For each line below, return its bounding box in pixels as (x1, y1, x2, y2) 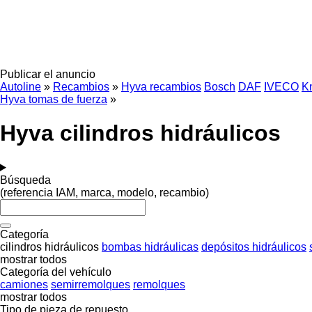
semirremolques (51, 278, 130, 290)
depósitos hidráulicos (201, 240, 306, 253)
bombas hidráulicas (102, 240, 198, 253)
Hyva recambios (121, 81, 201, 93)
